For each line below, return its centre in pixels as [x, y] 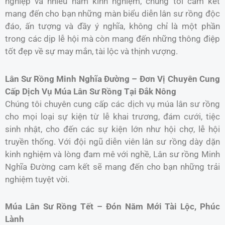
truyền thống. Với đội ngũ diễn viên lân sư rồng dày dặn [113, 141]
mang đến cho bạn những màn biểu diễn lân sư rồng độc [113, 13]
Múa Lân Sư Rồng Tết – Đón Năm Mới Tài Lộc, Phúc [113, 207]
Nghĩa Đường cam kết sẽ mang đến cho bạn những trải [113, 166]
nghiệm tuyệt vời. [37, 179]
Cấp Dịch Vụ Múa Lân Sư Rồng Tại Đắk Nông [91, 91]
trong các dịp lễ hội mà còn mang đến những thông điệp [113, 38]
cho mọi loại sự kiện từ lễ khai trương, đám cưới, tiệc [113, 116]
